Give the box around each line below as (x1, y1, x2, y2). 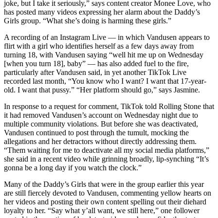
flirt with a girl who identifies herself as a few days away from (4, 42, 194, 51)
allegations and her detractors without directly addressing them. (4, 137, 197, 146)
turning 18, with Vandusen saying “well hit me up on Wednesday (4, 51, 203, 59)
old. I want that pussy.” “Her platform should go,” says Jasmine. (4, 86, 200, 94)
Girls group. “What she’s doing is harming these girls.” (4, 17, 173, 25)
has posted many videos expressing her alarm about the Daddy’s (4, 8, 200, 17)
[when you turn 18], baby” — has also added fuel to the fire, (4, 59, 189, 68)
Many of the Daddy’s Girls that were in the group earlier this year (4, 180, 204, 189)
